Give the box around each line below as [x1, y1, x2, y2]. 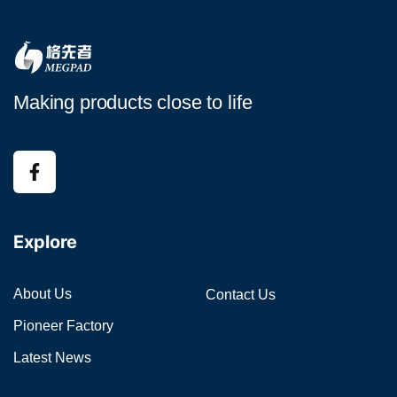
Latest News [13, 350, 91, 365]
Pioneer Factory [13, 318, 113, 333]
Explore [13, 231, 77, 253]
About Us [13, 286, 72, 301]
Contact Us [205, 287, 276, 302]
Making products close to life [13, 91, 253, 113]
